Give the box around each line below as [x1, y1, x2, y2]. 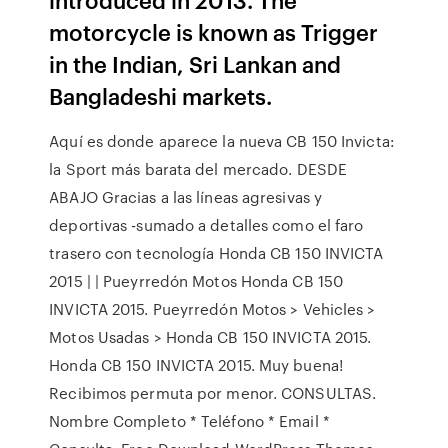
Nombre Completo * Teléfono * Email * [49, 410, 330, 432]
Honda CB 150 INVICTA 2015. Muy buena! [49, 354, 343, 376]
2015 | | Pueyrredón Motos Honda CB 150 [49, 270, 344, 292]
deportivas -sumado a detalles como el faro [49, 214, 364, 236]
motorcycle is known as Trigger [49, 16, 379, 47]
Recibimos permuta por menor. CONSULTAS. [49, 382, 377, 404]
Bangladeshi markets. [49, 80, 273, 111]
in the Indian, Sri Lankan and [49, 48, 342, 79]
